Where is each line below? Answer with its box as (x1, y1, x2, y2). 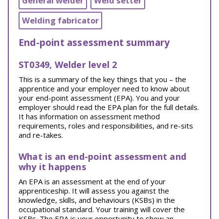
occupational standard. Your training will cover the (19, 204, 185, 214)
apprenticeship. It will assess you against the (19, 186, 169, 196)
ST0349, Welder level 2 (19, 59, 117, 70)
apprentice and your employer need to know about (19, 84, 190, 93)
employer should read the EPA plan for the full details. (19, 102, 199, 112)
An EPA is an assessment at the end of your (19, 176, 166, 186)
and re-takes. (19, 130, 63, 140)
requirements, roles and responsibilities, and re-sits (19, 121, 193, 131)
